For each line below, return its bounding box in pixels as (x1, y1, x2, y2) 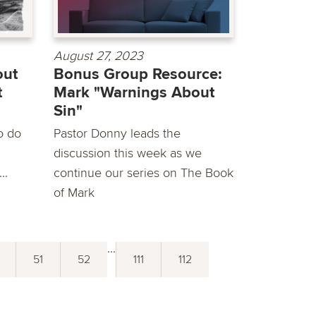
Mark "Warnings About (54, 83, 214, 103)
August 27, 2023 (54, 48, 143, 64)
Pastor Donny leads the (54, 126, 181, 142)
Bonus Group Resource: (54, 65, 222, 85)
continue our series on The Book (54, 165, 233, 181)
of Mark (54, 185, 95, 201)
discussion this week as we (54, 145, 202, 162)
